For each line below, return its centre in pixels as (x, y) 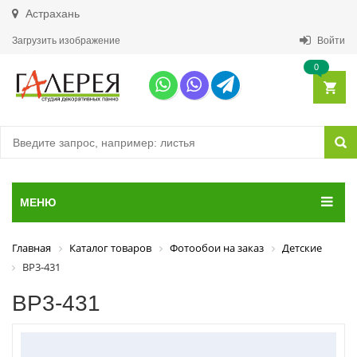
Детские (302, 248)
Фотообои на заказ (217, 248)
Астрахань (51, 14)
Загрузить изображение (66, 41)
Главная (31, 248)
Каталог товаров (110, 248)
